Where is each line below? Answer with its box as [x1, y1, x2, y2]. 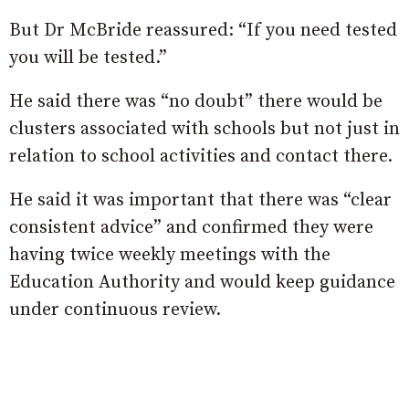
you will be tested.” [9, 46, 167, 69]
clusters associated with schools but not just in [9, 117, 400, 141]
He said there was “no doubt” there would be [9, 89, 383, 113]
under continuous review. [9, 298, 221, 321]
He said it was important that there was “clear [9, 188, 392, 212]
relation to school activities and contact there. [9, 144, 393, 168]
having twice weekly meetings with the [9, 243, 330, 267]
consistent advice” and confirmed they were [9, 215, 373, 239]
